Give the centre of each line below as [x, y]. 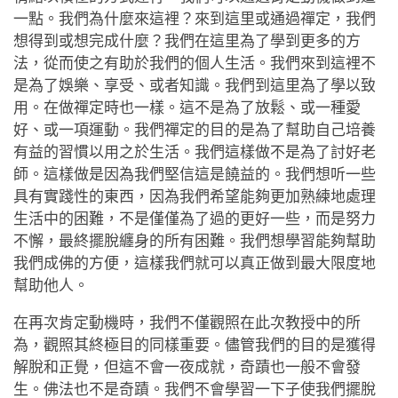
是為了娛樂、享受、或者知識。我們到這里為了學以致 [195, 85]
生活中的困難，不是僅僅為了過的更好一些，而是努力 [195, 219]
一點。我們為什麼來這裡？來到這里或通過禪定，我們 [195, 19]
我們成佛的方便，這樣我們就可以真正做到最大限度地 [195, 263]
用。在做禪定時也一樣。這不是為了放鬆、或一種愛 [187, 107]
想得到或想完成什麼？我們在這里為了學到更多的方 [187, 41]
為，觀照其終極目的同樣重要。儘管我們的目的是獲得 [195, 345]
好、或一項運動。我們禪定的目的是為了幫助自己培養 [195, 130]
